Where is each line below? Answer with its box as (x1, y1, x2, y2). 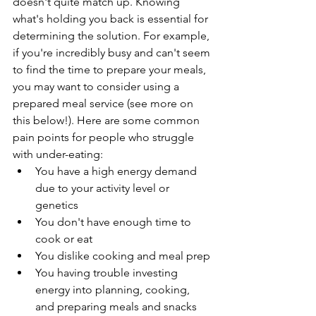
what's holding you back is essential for (13, 12, 211, 26)
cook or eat (35, 232, 92, 246)
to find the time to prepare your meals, (13, 63, 209, 77)
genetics (35, 198, 81, 212)
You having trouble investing (35, 266, 181, 280)
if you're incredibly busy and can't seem (13, 46, 213, 60)
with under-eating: (13, 147, 103, 162)
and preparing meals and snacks (35, 300, 197, 314)
